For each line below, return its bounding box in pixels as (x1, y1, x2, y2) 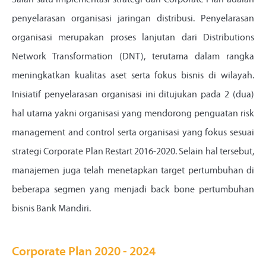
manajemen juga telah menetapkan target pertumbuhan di (12, 166, 254, 176)
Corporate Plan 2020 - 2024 (12, 246, 156, 259)
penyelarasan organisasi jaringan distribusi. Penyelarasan (12, 14, 254, 24)
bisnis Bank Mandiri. (12, 204, 91, 214)
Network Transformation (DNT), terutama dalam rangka (12, 52, 254, 62)
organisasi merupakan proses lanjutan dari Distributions (12, 33, 254, 43)
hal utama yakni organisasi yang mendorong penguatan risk (12, 109, 254, 119)
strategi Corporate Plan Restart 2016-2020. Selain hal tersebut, (12, 147, 254, 157)
